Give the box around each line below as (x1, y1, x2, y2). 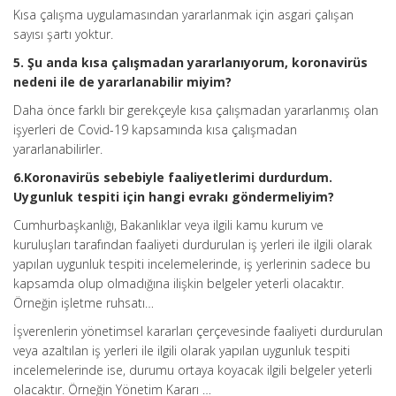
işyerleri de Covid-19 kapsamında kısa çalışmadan (13, 121, 297, 138)
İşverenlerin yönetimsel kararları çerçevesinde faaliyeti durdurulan (13, 323, 383, 339)
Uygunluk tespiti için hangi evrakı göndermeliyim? (13, 188, 334, 205)
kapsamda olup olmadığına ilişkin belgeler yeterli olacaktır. (13, 275, 344, 292)
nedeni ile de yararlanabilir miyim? (13, 73, 232, 90)
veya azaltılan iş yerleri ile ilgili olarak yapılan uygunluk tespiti (13, 342, 350, 359)
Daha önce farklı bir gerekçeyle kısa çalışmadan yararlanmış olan (13, 102, 378, 118)
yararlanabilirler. (13, 141, 103, 157)
